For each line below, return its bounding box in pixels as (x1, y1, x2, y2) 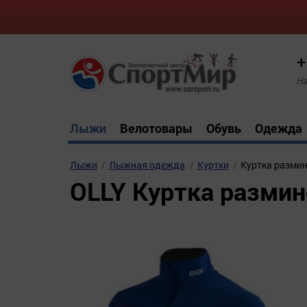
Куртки (197, 158, 229, 172)
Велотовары (120, 120, 193, 136)
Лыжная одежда (109, 158, 186, 172)
